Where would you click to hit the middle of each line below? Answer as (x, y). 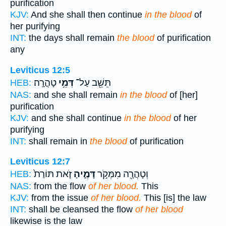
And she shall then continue (87, 15)
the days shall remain (72, 38)
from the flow (60, 186)
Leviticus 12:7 (40, 162)
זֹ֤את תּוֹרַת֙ (53, 174)
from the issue (60, 198)
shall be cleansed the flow (81, 210)
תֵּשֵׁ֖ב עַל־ (92, 82)
